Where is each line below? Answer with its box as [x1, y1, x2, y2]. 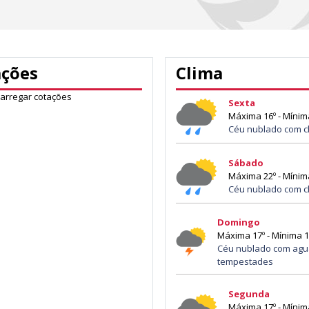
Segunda [228, 288, 270, 301]
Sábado [228, 157, 263, 170]
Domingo [217, 215, 260, 228]
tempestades [217, 255, 273, 268]
